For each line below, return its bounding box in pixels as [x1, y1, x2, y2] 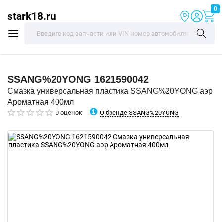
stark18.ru [7, 10, 56, 22]
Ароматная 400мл [7, 98, 74, 106]
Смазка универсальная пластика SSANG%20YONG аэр [7, 87, 213, 95]
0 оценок [55, 109, 82, 116]
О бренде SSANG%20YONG [100, 109, 179, 116]
